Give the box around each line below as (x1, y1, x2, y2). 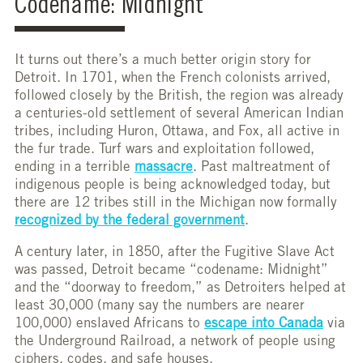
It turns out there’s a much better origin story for (15, 53, 311, 68)
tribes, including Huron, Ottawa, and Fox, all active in (15, 125, 340, 139)
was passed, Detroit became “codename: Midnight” (15, 263, 328, 278)
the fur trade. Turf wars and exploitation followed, (15, 143, 314, 157)
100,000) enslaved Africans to (15, 317, 204, 331)
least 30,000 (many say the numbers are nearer (15, 299, 305, 314)
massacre (135, 160, 193, 175)
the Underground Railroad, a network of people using (15, 335, 335, 349)
